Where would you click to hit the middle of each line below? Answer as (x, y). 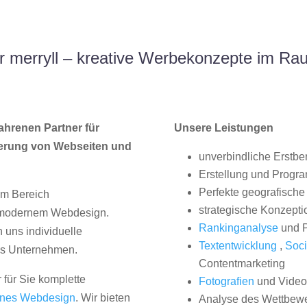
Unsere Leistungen (223, 128)
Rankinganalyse (238, 228)
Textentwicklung (237, 246)
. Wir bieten (103, 298)
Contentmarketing (242, 264)
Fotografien (226, 282)
